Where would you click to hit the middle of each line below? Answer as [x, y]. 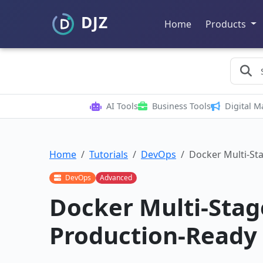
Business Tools [181, 106]
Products [227, 24]
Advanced [116, 178]
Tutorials [109, 154]
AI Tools [122, 106]
